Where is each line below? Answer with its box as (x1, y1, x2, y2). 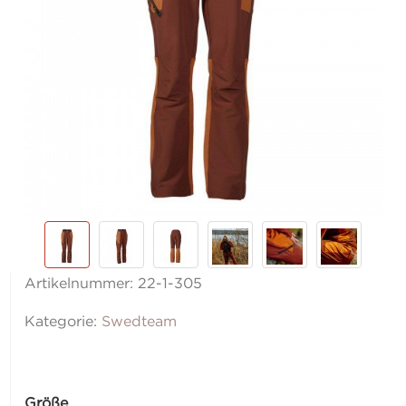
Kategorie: (24, 313, 102, 330)
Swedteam (101, 313, 178, 330)
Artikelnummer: (24, 275, 139, 292)
